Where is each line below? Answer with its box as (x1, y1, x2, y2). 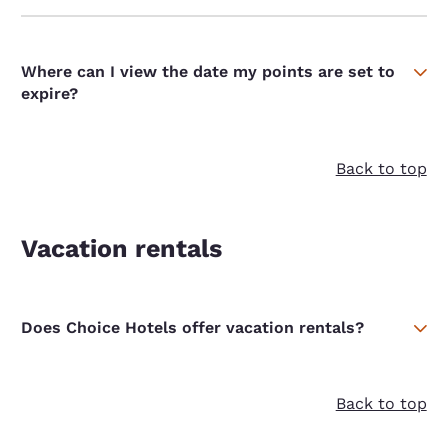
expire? (21, 84, 79, 104)
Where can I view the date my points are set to (21, 62, 396, 82)
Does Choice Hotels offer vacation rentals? (21, 318, 365, 338)
